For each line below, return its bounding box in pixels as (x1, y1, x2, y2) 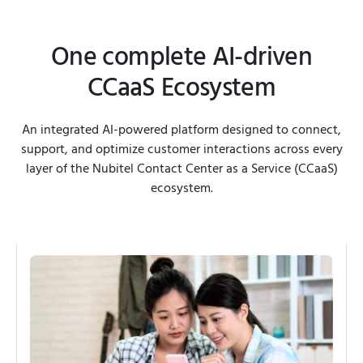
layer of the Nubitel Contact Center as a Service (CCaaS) (25, 160, 338, 178)
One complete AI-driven (51, 40, 312, 76)
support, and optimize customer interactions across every (20, 140, 343, 159)
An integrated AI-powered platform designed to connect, (22, 121, 341, 139)
